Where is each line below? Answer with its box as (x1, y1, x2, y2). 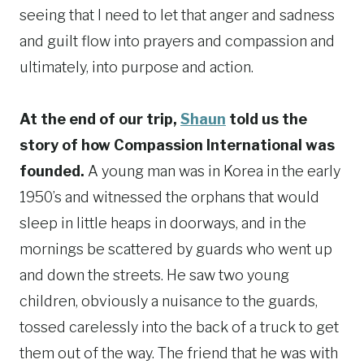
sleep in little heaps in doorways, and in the (19, 214, 306, 232)
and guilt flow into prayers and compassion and (19, 32, 335, 50)
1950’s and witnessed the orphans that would (19, 188, 319, 206)
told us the (226, 110, 307, 128)
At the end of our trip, (19, 110, 180, 128)
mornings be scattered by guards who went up (19, 240, 332, 258)
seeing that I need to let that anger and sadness (19, 6, 335, 24)
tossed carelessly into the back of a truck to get (19, 318, 339, 336)
